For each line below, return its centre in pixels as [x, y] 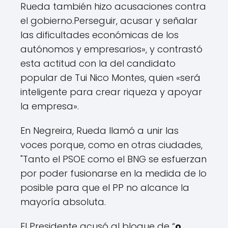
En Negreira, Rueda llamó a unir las [99, 130]
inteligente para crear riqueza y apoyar [111, 92]
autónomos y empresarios [81, 49]
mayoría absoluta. [63, 202]
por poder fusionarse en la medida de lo [113, 173]
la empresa [47, 106]
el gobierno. [47, 20]
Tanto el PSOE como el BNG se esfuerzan [115, 159]
